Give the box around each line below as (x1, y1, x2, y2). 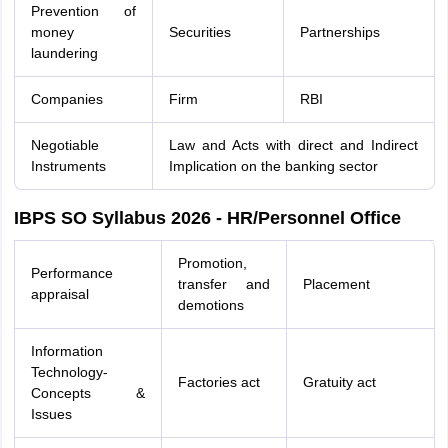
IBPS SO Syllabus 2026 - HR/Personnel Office (13, 208, 401, 228)
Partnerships (299, 24, 380, 40)
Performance (30, 265, 113, 281)
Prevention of (30, 3, 136, 19)
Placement (302, 276, 370, 292)
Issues (30, 406, 72, 422)
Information (30, 343, 103, 359)
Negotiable (30, 137, 99, 153)
